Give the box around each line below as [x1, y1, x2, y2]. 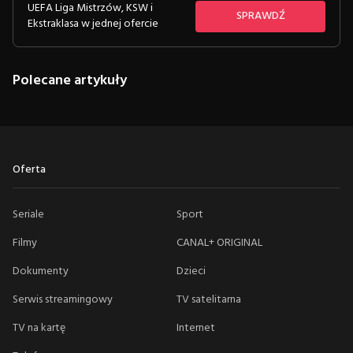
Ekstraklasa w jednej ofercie [28, 14, 158, 33]
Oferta [13, 160, 46, 179]
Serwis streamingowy [13, 290, 113, 309]
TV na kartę [13, 318, 65, 337]
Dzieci [176, 262, 206, 281]
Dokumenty [13, 262, 69, 281]
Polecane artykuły [13, 69, 127, 92]
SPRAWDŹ [236, 6, 285, 25]
